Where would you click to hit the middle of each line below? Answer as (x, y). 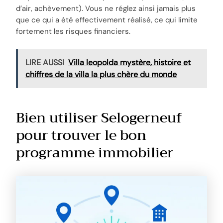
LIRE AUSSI (45, 63)
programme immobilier (95, 153)
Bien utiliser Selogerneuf (99, 118)
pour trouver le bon (81, 135)
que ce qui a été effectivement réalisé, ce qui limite (107, 20)
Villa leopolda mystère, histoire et (130, 63)
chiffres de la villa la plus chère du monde (101, 75)
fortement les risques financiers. (73, 32)
